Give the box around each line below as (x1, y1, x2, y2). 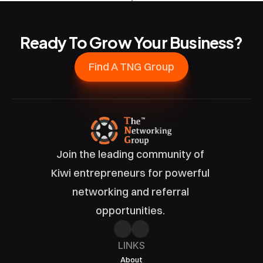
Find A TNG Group (89, 60, 174, 73)
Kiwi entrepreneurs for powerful (51, 166, 210, 180)
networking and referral (72, 185, 189, 198)
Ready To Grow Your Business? (20, 28, 243, 55)
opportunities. (96, 204, 167, 217)
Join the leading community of (56, 147, 204, 161)
